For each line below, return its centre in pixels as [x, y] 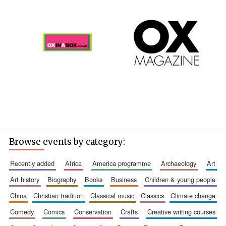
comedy [24, 211]
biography [64, 179]
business [126, 179]
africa [75, 163]
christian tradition [61, 195]
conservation [95, 211]
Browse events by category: [67, 142]
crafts [132, 211]
